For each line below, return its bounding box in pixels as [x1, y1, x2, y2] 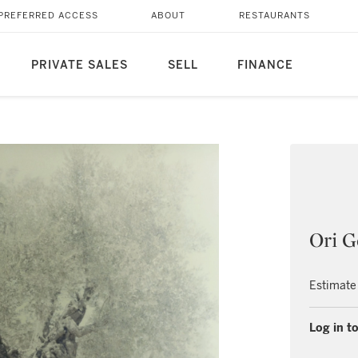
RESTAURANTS [238, 10, 310, 21]
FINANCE [237, 58, 293, 72]
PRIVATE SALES [30, 58, 128, 72]
